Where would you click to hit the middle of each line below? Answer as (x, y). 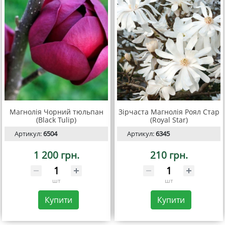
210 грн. (169, 155)
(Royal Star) (169, 120)
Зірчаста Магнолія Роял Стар (169, 112)
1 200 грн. (56, 155)
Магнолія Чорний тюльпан (56, 112)
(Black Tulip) (56, 120)
